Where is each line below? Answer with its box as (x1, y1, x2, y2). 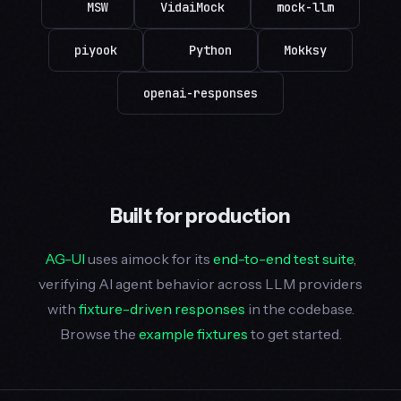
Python (189, 42, 232, 59)
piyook (74, 42, 117, 59)
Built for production (110, 203, 291, 229)
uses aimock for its (85, 250, 213, 269)
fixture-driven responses (78, 300, 245, 319)
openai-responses (143, 85, 258, 102)
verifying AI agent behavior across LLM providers (38, 275, 363, 294)
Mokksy (284, 42, 327, 59)
